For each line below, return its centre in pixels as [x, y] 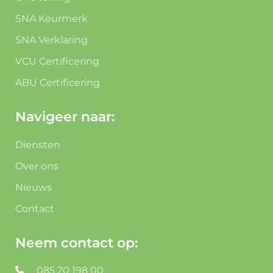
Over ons [37, 166]
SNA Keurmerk [51, 18]
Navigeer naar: [65, 116]
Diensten [38, 144]
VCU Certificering [57, 61]
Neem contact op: [76, 243]
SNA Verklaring [51, 40]
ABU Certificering [58, 82]
